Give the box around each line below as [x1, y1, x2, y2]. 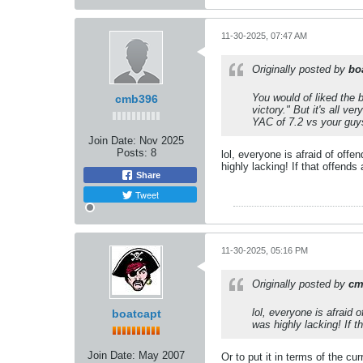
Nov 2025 [139, 134, 184, 147]
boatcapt [111, 306, 161, 320]
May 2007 [139, 348, 185, 361]
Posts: [116, 146, 147, 159]
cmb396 [114, 92, 158, 105]
